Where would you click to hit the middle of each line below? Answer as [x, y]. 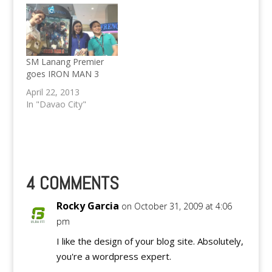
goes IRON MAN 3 [62, 74]
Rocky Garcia [87, 206]
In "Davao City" [56, 104]
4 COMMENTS [72, 184]
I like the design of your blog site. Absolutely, [150, 241]
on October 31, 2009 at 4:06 [176, 206]
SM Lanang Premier [65, 62]
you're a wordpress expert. [114, 257]
